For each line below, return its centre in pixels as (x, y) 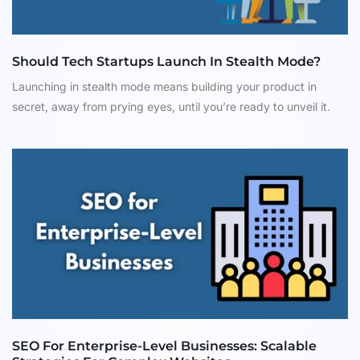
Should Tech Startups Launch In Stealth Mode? (166, 62)
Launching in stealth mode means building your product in (164, 87)
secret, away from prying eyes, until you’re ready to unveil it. (173, 107)
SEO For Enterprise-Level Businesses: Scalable (164, 346)
